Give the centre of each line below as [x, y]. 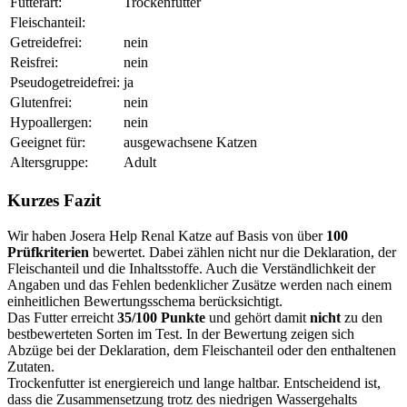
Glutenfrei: [41, 103]
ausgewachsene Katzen [190, 143]
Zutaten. [31, 366]
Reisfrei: [34, 63]
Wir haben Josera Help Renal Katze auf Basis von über [167, 235]
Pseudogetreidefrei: [65, 83]
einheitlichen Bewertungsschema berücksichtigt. [145, 301]
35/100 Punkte [161, 317]
